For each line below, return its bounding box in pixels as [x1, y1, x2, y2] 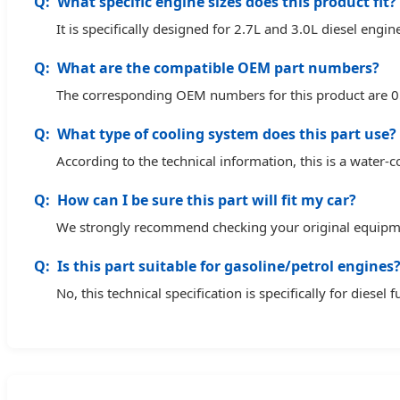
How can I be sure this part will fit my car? [57, 190, 356, 211]
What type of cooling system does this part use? [57, 124, 396, 145]
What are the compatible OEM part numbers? [57, 58, 379, 79]
